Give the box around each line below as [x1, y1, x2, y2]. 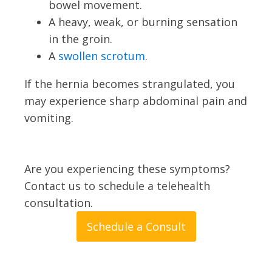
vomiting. [24, 110, 73, 125]
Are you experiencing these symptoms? [24, 161, 230, 176]
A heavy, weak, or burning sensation [49, 14, 237, 29]
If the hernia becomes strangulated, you [24, 76, 235, 91]
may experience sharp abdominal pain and [24, 93, 247, 108]
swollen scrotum [58, 48, 145, 63]
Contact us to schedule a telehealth [24, 178, 210, 193]
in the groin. [49, 31, 112, 46]
